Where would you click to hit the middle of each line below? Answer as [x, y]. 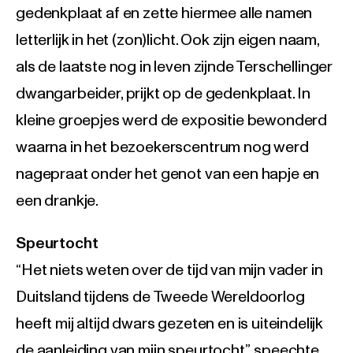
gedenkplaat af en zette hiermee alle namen [164, 14]
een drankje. [58, 201]
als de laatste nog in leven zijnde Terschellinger [175, 67]
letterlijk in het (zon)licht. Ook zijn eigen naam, [167, 41]
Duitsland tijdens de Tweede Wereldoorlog [160, 297]
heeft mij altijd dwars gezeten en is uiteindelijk [170, 324]
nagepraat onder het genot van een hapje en [168, 175]
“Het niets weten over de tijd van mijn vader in [169, 271]
